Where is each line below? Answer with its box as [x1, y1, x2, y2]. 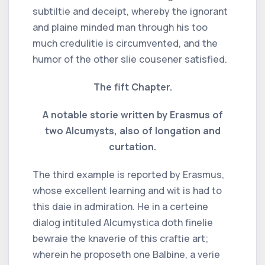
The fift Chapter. [93, 80, 172, 93]
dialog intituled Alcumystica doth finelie [33, 215, 213, 229]
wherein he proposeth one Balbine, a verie [33, 247, 220, 261]
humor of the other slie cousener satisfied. [33, 52, 227, 66]
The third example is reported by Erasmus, [33, 167, 224, 181]
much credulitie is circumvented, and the [33, 36, 218, 50]
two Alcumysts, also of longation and [44, 124, 221, 137]
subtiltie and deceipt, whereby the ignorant [33, 4, 228, 18]
